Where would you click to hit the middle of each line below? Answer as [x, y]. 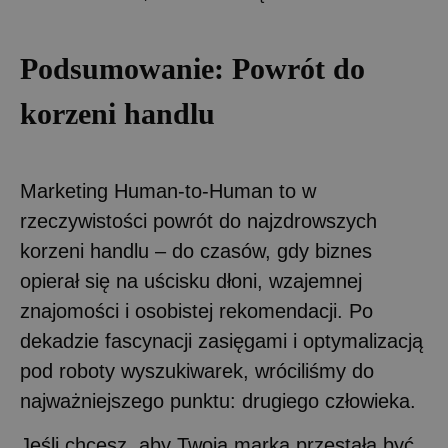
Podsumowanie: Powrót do [192, 68]
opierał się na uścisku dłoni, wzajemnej [191, 280]
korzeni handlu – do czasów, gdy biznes [196, 250]
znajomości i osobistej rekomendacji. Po [196, 310]
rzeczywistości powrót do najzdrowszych [198, 220]
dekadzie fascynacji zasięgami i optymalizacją [221, 340]
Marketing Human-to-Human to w [168, 190]
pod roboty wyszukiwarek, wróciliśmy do [197, 370]
